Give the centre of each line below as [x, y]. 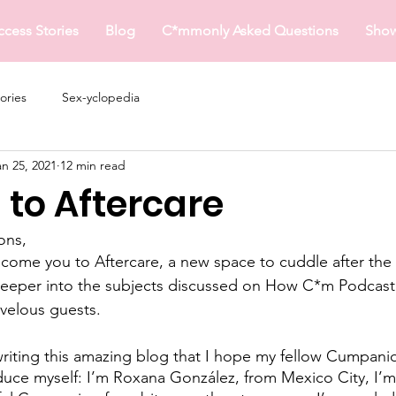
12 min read [93, 165]
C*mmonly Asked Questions [250, 30]
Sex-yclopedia [101, 97]
